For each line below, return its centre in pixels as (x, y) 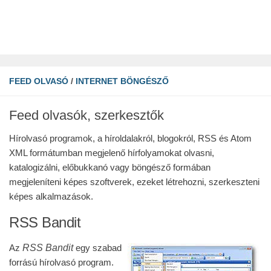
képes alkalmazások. (51, 196)
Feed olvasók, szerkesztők (87, 115)
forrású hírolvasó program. (61, 262)
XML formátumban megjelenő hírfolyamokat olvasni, (112, 153)
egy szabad (97, 248)
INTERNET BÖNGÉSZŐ (122, 81)
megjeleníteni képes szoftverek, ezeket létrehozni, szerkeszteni (134, 182)
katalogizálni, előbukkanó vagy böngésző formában (110, 167)
